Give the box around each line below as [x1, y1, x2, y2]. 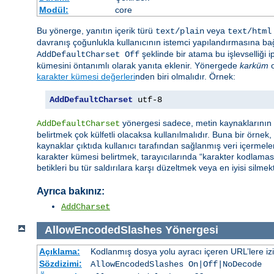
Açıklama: [39, 246, 80, 256]
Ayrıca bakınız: [37, 186, 105, 196]
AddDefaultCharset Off [37, 50, 139, 60]
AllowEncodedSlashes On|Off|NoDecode [90, 259, 262, 269]
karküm [240, 61, 268, 71]
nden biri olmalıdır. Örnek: [135, 72, 235, 82]
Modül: [39, 5, 68, 15]
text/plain [155, 26, 204, 37]
